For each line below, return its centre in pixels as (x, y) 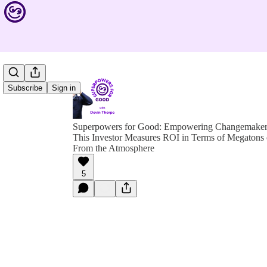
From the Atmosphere (114, 148)
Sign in (64, 88)
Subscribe (25, 88)
